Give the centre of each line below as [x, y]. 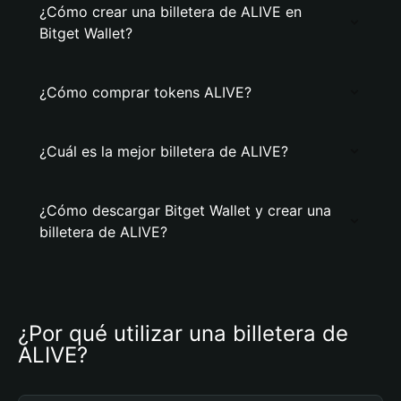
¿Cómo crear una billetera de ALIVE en [171, 12]
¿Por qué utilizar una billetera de [183, 333]
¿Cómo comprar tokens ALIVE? [145, 92]
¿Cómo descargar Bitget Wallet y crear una [185, 210]
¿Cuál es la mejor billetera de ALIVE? [164, 151]
